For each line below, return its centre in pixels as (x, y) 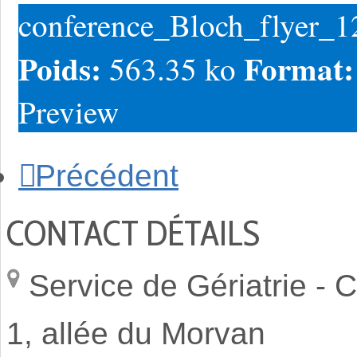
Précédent (107, 176)
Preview (69, 112)
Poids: (64, 68)
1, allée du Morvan (136, 333)
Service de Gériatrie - (182, 285)
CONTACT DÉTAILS (133, 233)
